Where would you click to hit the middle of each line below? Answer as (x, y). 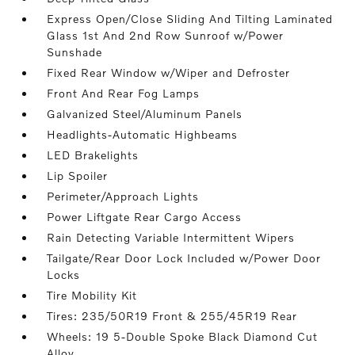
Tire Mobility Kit (92, 296)
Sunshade (75, 52)
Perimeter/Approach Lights (123, 197)
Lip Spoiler (78, 176)
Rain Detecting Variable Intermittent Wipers (171, 238)
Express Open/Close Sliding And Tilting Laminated (190, 19)
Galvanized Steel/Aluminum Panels (145, 114)
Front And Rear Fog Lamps (124, 94)
